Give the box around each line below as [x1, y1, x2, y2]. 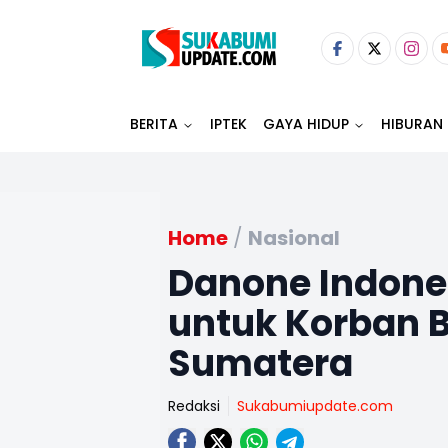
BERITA [130, 114, 178, 134]
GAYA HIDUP [263, 114, 349, 134]
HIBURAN [381, 114, 443, 134]
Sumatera [168, 338, 353, 389]
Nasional [248, 224, 340, 252]
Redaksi [168, 396, 220, 416]
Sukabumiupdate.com [237, 396, 393, 416]
